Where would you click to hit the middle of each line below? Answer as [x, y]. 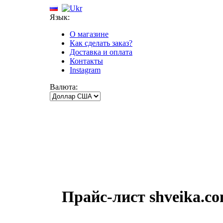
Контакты [86, 61]
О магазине [89, 34]
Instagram [85, 70]
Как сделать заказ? [101, 43]
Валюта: [64, 87]
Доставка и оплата [101, 52]
